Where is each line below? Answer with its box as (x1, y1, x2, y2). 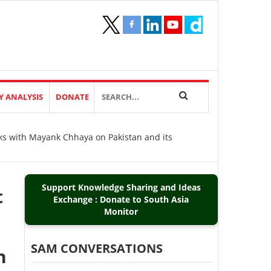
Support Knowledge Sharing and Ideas (41, 181, 201, 193)
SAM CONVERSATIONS (30, 240, 163, 256)
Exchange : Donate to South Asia (53, 194, 189, 205)
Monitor (104, 206, 139, 217)
